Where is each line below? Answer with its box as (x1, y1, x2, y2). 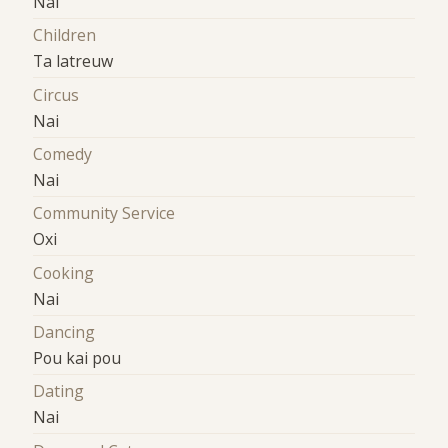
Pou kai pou (33, 346, 122, 369)
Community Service (33, 202, 176, 225)
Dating (33, 380, 85, 403)
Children (33, 24, 97, 47)
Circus (33, 83, 80, 106)
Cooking (33, 261, 95, 284)
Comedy (33, 142, 93, 165)
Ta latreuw (33, 50, 114, 73)
